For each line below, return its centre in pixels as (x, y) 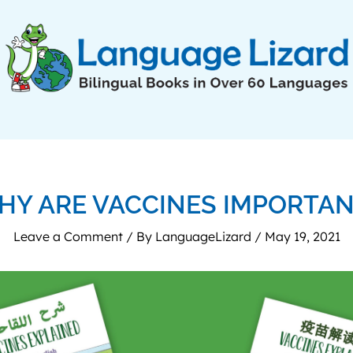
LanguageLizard (204, 236)
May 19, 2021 (302, 236)
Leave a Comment (68, 236)
